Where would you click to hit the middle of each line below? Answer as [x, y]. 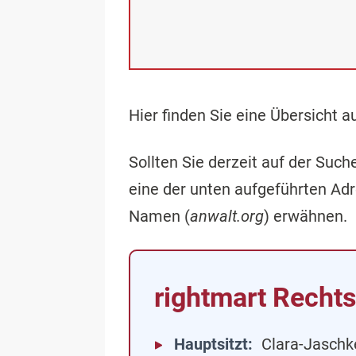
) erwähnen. [306, 216]
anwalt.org [227, 216]
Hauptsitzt [211, 344]
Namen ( [159, 216]
